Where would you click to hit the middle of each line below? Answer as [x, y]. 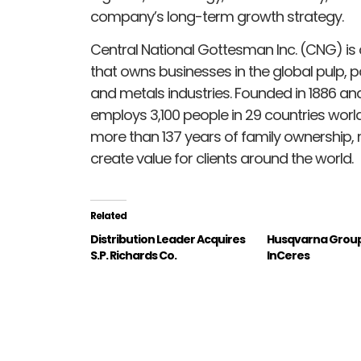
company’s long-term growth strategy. [217, 16]
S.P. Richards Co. [133, 256]
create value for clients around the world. [222, 159]
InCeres [288, 256]
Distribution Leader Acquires [168, 240]
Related [108, 216]
